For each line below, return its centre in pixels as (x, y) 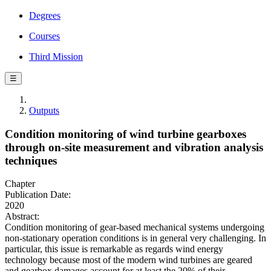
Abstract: (22, 217)
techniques (31, 160)
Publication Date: (38, 195)
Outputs (44, 110)
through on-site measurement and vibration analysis (134, 147)
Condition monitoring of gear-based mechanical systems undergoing (135, 227)
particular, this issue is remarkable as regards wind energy (114, 249)
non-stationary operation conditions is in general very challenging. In (135, 238)
